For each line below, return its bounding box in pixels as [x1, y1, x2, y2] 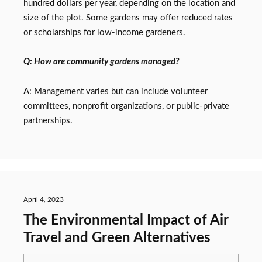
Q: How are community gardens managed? [23, 57, 179, 67]
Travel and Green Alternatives [23, 231, 211, 246]
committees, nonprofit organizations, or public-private [23, 101, 229, 111]
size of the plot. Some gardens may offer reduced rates [23, 13, 233, 22]
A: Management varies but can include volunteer [23, 87, 208, 96]
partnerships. [23, 116, 73, 125]
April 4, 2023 [23, 196, 64, 203]
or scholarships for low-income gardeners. [23, 27, 185, 37]
